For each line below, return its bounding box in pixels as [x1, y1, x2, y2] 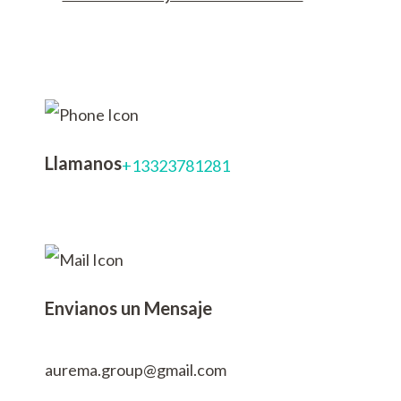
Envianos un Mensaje [45, 296, 212, 319]
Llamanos [45, 152, 122, 175]
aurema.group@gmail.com [45, 359, 226, 380]
